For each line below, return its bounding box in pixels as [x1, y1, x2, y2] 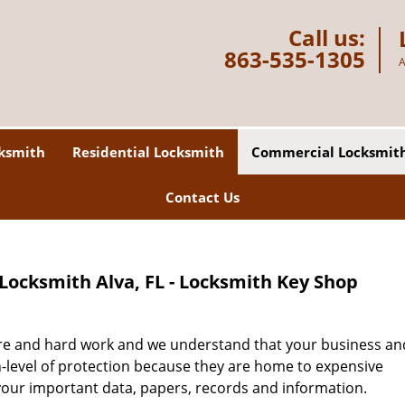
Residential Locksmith [72, 143, 224, 161]
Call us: [288, 23, 365, 52]
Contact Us [165, 188, 240, 206]
